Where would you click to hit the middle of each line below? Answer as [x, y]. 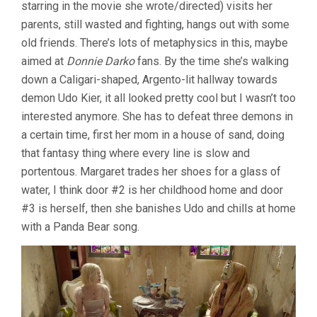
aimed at [44, 62]
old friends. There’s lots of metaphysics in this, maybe [155, 43]
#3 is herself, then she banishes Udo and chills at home [158, 209]
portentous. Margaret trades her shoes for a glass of [151, 172]
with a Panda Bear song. [80, 227]
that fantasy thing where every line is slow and [136, 154]
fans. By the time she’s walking [212, 62]
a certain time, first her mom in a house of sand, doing [153, 135]
